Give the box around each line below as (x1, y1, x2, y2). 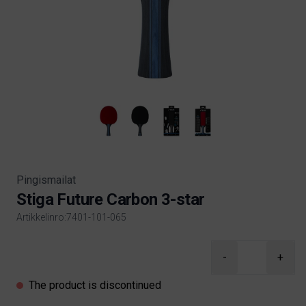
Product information (16, 241, 110, 254)
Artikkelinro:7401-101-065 (16, 212, 126, 223)
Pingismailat (16, 173, 76, 186)
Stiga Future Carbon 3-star (16, 190, 205, 209)
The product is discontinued (29, 279, 161, 292)
